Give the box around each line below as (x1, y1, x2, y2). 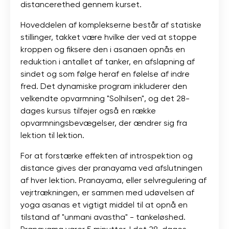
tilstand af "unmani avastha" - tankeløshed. (20, 212, 186, 222)
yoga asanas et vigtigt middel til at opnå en (20, 199, 188, 210)
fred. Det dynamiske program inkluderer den (20, 81, 187, 91)
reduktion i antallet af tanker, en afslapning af (20, 56, 195, 66)
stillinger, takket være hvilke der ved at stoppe (20, 32, 197, 42)
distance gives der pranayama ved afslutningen (20, 163, 202, 173)
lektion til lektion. (20, 130, 84, 140)
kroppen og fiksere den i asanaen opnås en (20, 44, 185, 54)
